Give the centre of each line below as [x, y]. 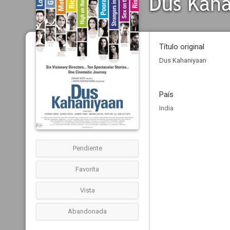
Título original [182, 47]
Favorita [87, 169]
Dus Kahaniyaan [183, 60]
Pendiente [87, 148]
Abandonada [87, 211]
